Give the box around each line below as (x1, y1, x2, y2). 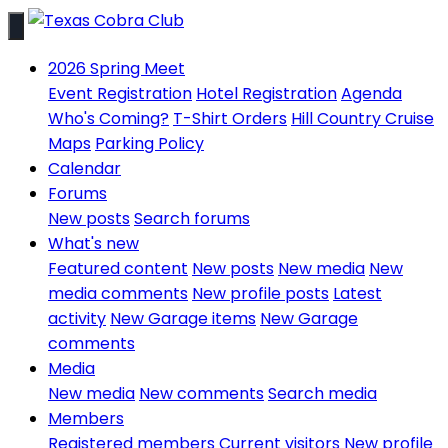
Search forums (134, 207, 250, 230)
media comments (48, 282, 188, 305)
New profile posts (192, 282, 329, 305)
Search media (268, 382, 377, 405)
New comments (139, 382, 264, 405)
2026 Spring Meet (48, 57, 185, 80)
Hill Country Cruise (291, 107, 434, 130)
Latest (333, 282, 382, 305)
